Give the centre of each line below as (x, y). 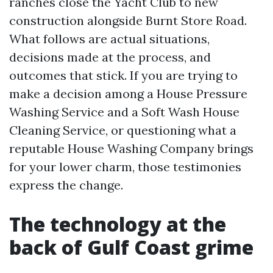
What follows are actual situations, (109, 39)
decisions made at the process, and (110, 57)
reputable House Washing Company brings (131, 148)
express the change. (66, 185)
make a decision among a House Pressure (128, 94)
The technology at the (118, 224)
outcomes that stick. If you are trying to (123, 75)
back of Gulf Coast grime (131, 247)
